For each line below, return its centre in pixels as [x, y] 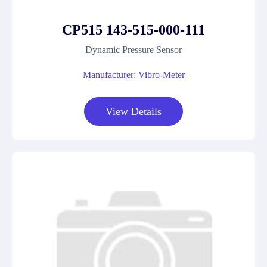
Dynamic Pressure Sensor [133, 50]
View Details [133, 111]
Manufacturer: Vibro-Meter [133, 75]
